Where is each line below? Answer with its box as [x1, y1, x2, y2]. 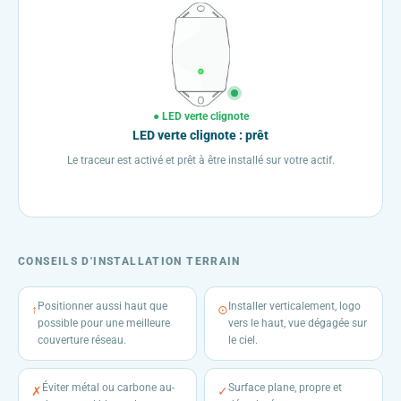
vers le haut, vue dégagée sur [228, 317, 367, 330]
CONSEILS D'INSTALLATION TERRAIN [18, 255, 241, 269]
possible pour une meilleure [38, 317, 170, 330]
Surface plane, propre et [228, 381, 342, 395]
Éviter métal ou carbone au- [42, 381, 175, 395]
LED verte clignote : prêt [132, 128, 269, 143]
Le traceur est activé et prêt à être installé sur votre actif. [66, 153, 335, 167]
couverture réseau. [38, 334, 126, 347]
